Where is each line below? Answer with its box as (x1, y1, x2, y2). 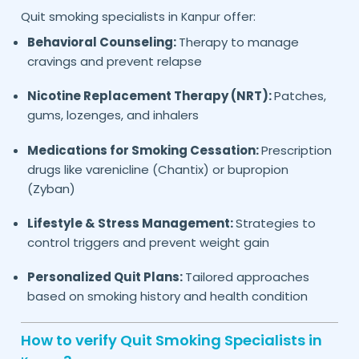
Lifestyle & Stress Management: (26, 214, 236, 232)
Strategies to (235, 214, 316, 232)
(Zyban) (26, 179, 75, 197)
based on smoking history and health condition (26, 288, 308, 305)
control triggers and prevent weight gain (26, 233, 269, 251)
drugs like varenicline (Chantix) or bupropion (26, 160, 288, 178)
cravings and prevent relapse (26, 52, 202, 70)
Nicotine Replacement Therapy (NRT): (26, 87, 274, 105)
